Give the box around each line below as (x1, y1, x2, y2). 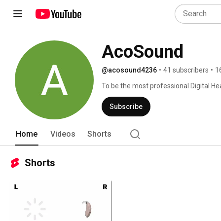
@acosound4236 (102, 66, 157, 74)
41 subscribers (163, 66, 209, 74)
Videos (50, 129, 75, 139)
